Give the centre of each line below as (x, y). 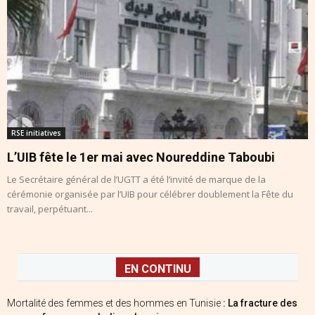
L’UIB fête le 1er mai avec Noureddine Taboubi (141, 157)
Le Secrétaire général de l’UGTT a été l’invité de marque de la (136, 180)
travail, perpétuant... (50, 209)
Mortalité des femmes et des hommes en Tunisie (115, 303)
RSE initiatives (36, 133)
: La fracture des (260, 303)
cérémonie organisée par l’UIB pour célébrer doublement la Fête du (150, 194)
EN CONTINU (157, 269)
